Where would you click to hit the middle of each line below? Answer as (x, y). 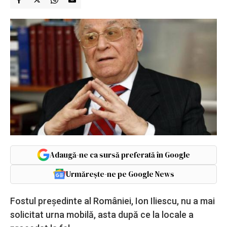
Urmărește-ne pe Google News (120, 174)
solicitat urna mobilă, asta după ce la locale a (102, 214)
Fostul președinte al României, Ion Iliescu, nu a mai (112, 201)
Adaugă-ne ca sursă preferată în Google (120, 155)
